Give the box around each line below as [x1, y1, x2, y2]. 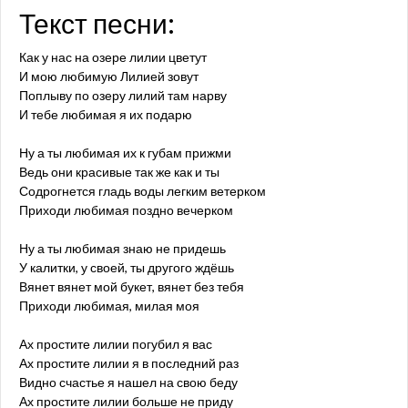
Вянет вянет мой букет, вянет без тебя [19, 279, 244, 294]
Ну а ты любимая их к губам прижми [19, 145, 231, 160]
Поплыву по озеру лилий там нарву [19, 87, 227, 103]
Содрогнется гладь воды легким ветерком [19, 183, 266, 199]
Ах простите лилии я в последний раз [19, 355, 239, 371]
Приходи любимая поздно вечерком [19, 202, 233, 218]
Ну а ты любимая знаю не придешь [19, 240, 226, 256]
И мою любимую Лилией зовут [19, 68, 199, 84]
